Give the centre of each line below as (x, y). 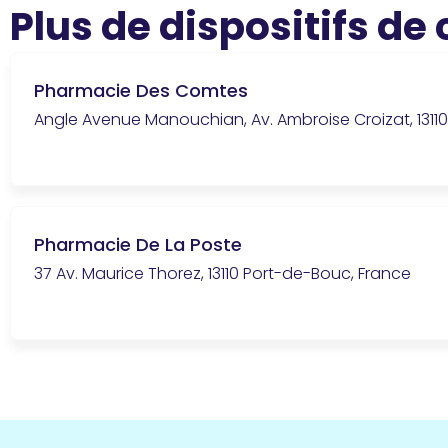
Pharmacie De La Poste (138, 244)
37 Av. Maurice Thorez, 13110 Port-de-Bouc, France (222, 273)
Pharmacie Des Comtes (141, 90)
